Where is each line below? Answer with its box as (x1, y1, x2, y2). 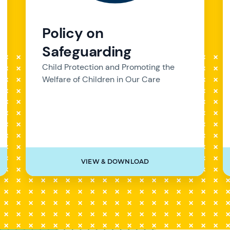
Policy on (42, 23, 104, 43)
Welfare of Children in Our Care (42, 73, 161, 85)
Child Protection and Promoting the (42, 61, 175, 72)
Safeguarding (42, 42, 131, 61)
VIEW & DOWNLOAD (81, 158, 149, 166)
